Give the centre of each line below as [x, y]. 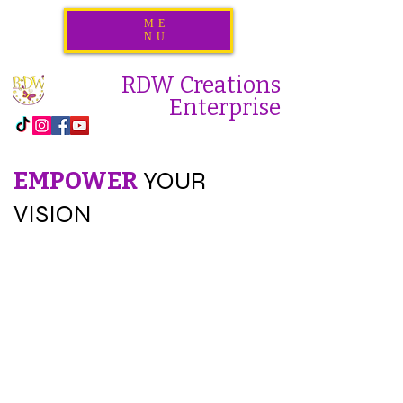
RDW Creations [201, 85]
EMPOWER [76, 181]
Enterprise [225, 108]
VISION [52, 214]
